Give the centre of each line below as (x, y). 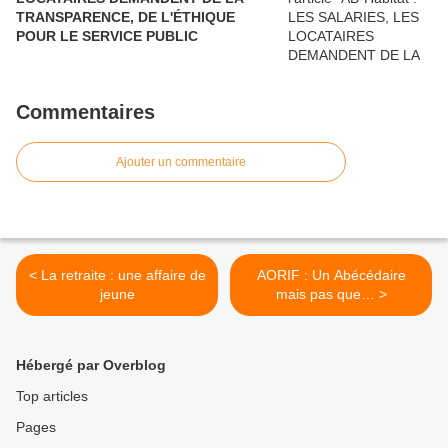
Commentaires (85, 112)
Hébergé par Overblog (91, 365)
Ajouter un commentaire (181, 162)
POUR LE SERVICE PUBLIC (107, 36)
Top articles (52, 396)
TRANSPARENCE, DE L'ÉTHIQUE (125, 17)
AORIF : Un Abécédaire (331, 275)
